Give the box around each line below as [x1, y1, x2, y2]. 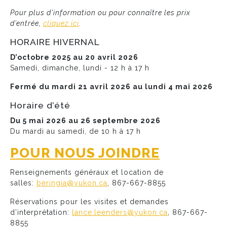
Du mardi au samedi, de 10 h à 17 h [10, 127, 141, 135]
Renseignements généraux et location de [10, 168, 164, 177]
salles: [10, 179, 36, 187]
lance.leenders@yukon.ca [72, 208, 168, 217]
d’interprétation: [10, 208, 72, 217]
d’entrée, [10, 19, 43, 28]
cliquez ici [43, 19, 79, 28]
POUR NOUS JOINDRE [10, 144, 160, 161]
